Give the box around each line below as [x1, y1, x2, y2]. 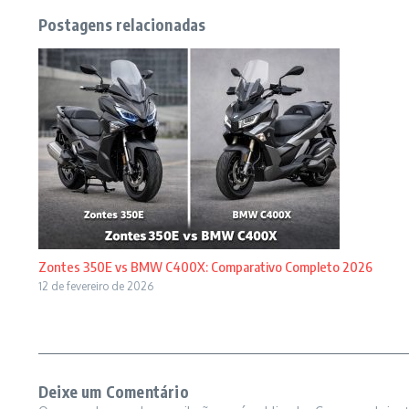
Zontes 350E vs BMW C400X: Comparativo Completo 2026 [38, 258, 372, 275]
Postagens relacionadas [38, 15, 206, 35]
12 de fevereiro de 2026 [38, 279, 153, 293]
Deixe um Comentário [38, 382, 189, 402]
